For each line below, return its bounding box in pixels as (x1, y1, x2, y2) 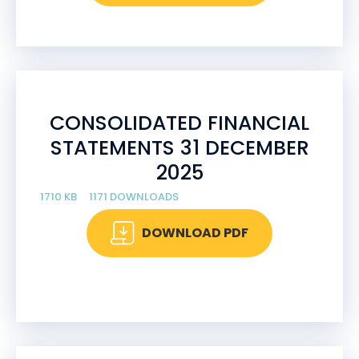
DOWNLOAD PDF (142, 224, 248, 242)
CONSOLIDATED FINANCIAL (50, 109, 309, 137)
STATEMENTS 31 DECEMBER (50, 134, 309, 162)
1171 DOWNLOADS (89, 189, 179, 204)
